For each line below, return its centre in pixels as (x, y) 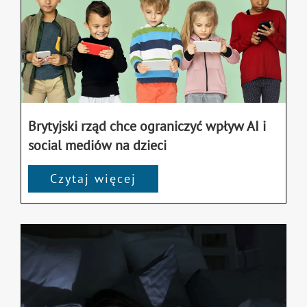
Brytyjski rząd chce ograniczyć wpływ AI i (147, 126)
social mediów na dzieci (97, 145)
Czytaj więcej (93, 178)
